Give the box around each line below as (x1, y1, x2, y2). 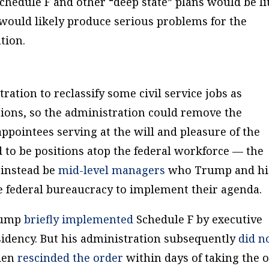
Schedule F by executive (133, 211, 263, 226)
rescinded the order (17, 250, 124, 265)
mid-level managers (58, 162, 166, 177)
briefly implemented (24, 211, 134, 226)
